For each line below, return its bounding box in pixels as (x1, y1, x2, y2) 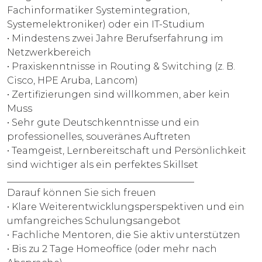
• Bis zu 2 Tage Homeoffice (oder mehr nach (7, 243, 217, 254)
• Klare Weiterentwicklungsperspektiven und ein (7, 201, 244, 212)
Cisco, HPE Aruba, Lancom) (7, 74, 138, 86)
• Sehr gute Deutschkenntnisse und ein (7, 116, 199, 128)
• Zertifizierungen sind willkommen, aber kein (7, 88, 230, 100)
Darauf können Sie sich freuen (7, 187, 156, 198)
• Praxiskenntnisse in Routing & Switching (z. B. (7, 60, 235, 72)
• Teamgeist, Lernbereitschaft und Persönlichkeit (7, 144, 246, 156)
